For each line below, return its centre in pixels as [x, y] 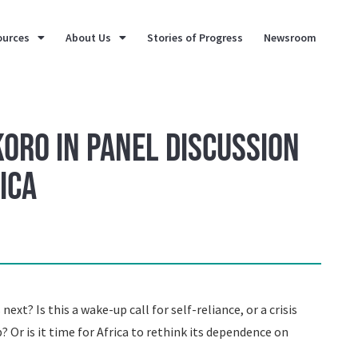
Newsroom [290, 37]
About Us [89, 37]
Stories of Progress [195, 37]
